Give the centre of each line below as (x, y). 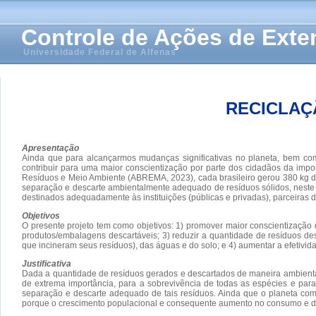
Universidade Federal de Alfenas (100, 52)
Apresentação (50, 148)
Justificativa (47, 263)
